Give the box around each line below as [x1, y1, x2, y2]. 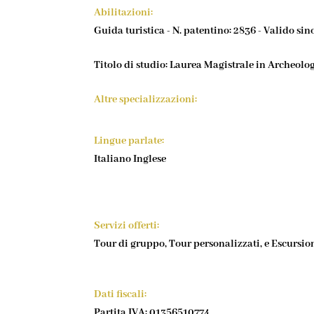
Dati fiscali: [94, 287, 147, 301]
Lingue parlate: [94, 134, 165, 147]
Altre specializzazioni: [94, 93, 198, 106]
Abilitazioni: [94, 6, 153, 19]
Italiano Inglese [94, 152, 167, 165]
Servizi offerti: [94, 219, 160, 232]
